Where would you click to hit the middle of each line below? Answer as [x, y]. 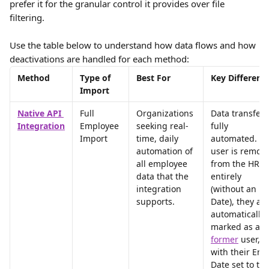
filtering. [27, 17]
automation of [166, 151]
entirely [227, 176]
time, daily [159, 138]
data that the [164, 176]
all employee [163, 164]
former [225, 239]
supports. [156, 201]
